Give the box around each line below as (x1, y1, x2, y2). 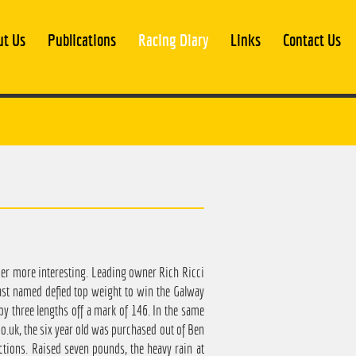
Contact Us (283, 30, 342, 50)
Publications (48, 30, 117, 50)
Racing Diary (138, 30, 209, 50)
